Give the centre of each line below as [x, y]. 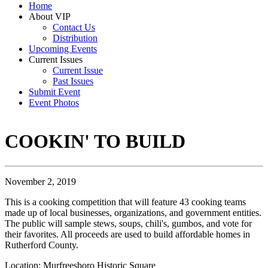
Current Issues [56, 60]
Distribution [75, 38]
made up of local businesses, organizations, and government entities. [133, 212]
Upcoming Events [63, 49]
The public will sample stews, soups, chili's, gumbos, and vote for [128, 223]
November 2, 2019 [40, 181]
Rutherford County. [42, 245]
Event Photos [54, 103]
